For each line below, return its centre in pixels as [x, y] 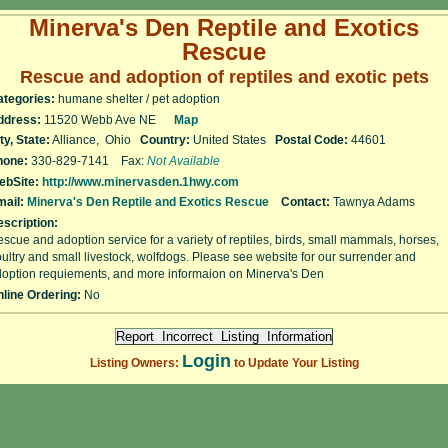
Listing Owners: [135, 363]
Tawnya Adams [372, 202]
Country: [165, 140]
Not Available [183, 161]
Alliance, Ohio [95, 140]
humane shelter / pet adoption [137, 99]
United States [232, 140]
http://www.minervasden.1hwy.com [140, 181]
